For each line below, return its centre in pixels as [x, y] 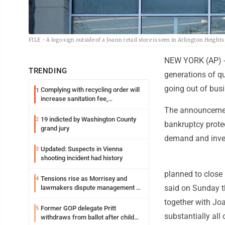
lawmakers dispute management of [91, 188]
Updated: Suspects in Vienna [82, 149]
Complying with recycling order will [90, 90]
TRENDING [48, 71]
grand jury [55, 129]
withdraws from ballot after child [87, 217]
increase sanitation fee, [74, 99]
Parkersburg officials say [77, 108]
